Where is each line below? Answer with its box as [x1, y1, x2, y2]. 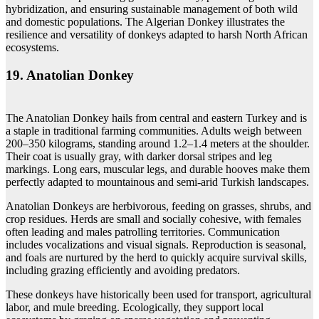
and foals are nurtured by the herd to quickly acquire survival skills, [6, 251, 307, 264]
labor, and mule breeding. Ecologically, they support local [6, 301, 263, 314]
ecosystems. [6, 41, 59, 53]
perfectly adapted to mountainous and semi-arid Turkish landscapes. [6, 176, 309, 189]
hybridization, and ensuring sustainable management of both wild [6, 2, 298, 15]
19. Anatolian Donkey [6, 67, 134, 83]
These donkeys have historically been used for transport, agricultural [6, 288, 311, 301]
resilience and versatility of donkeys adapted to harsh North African [6, 28, 308, 41]
